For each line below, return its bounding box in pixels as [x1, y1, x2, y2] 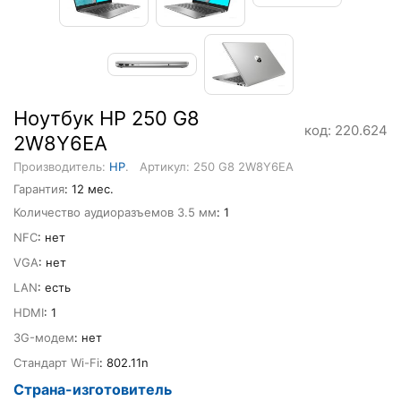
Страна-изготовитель [13, 380, 172, 399]
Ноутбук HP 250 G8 [13, 107, 200, 131]
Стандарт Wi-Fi [13, 355, 99, 371]
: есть [38, 280, 71, 295]
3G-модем [13, 330, 74, 346]
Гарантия [13, 182, 64, 197]
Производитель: [13, 159, 109, 175]
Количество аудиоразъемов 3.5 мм [13, 205, 217, 220]
